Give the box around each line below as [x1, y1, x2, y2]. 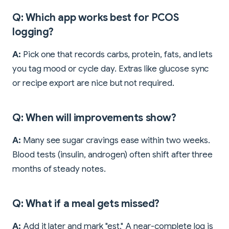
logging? [12, 26, 54, 39]
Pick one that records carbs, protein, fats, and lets [20, 49, 213, 60]
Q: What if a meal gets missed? [12, 197, 159, 211]
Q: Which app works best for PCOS [12, 11, 179, 25]
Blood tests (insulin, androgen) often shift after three [12, 149, 213, 161]
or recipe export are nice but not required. [12, 78, 174, 89]
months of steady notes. [12, 164, 106, 175]
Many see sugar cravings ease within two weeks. [20, 135, 210, 146]
